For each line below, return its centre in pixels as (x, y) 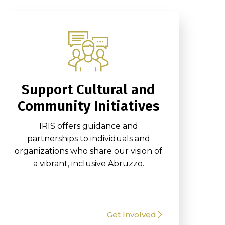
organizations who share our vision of (88, 151)
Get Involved (132, 215)
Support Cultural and (88, 90)
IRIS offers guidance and (88, 126)
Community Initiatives (88, 106)
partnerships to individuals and (88, 138)
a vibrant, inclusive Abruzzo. (88, 163)
